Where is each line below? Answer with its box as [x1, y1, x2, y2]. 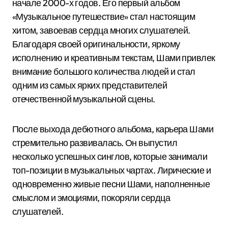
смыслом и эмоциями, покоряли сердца [12, 192, 170, 204]
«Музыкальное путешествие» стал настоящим [12, 11, 195, 22]
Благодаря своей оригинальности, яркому [12, 38, 180, 50]
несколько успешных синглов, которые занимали [12, 151, 208, 162]
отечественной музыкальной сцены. [12, 93, 155, 105]
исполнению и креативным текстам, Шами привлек [12, 52, 215, 64]
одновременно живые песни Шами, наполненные [12, 178, 210, 190]
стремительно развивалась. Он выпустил [12, 137, 178, 149]
